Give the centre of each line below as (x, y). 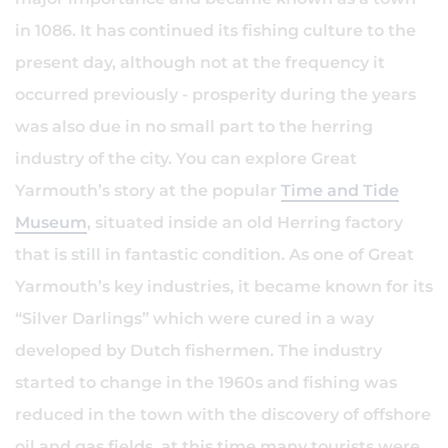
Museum (51, 222)
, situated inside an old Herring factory (245, 222)
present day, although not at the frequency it (200, 62)
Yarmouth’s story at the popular (148, 190)
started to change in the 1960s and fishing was (206, 382)
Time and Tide (340, 190)
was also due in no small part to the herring (194, 126)
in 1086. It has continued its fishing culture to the (215, 30)
